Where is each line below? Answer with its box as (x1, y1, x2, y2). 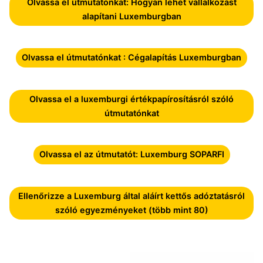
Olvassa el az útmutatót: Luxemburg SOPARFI (39, 149, 224, 160)
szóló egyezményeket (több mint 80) (55, 205, 208, 215)
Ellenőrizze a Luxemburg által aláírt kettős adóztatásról (18, 191, 245, 201)
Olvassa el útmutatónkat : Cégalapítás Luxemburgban (22, 52, 241, 63)
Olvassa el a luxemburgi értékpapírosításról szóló (29, 93, 234, 104)
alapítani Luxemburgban (82, 11, 181, 21)
